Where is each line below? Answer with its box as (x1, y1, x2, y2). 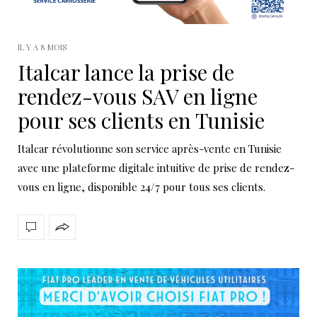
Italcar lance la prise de (18, 57, 234, 86)
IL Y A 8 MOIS (18, 41, 67, 52)
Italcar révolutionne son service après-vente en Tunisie (18, 141, 282, 156)
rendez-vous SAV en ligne (18, 81, 258, 110)
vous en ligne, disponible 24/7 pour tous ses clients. (18, 179, 265, 194)
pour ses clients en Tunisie (18, 105, 265, 134)
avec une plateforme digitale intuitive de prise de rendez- (18, 160, 294, 175)
